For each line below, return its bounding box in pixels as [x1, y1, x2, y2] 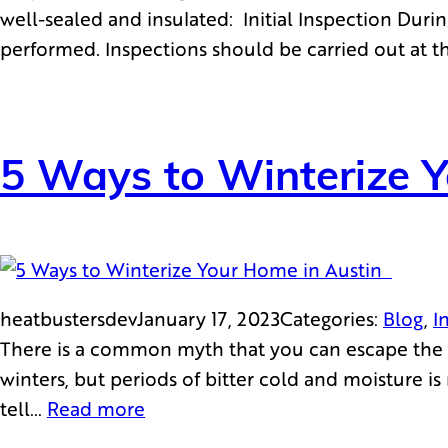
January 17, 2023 [137, 304, 280, 332]
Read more [47, 394, 145, 422]
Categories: [280, 304, 383, 332]
